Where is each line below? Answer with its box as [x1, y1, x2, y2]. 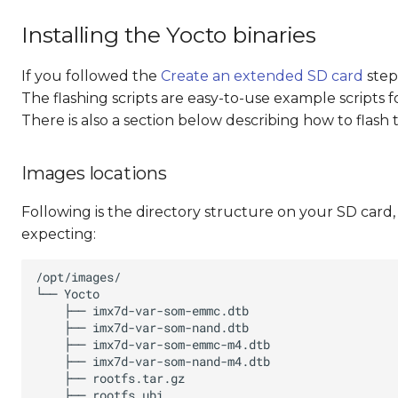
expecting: [21, 226, 96, 243]
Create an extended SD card [161, 68, 363, 84]
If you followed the [21, 68, 161, 84]
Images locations [21, 163, 167, 184]
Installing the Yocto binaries [21, 21, 316, 48]
